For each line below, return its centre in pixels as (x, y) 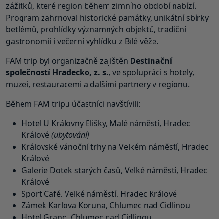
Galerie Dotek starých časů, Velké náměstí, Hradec (114, 170)
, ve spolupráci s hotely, (151, 72)
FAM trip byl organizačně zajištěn (68, 60)
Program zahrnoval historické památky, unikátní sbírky (107, 17)
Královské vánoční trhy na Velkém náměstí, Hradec (115, 146)
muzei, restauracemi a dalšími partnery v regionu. (98, 84)
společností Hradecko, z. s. (57, 72)
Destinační (151, 60)
